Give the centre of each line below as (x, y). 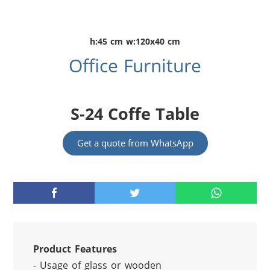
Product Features (75, 249)
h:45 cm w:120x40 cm (135, 42)
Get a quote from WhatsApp (135, 143)
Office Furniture (135, 66)
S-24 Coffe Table (135, 114)
